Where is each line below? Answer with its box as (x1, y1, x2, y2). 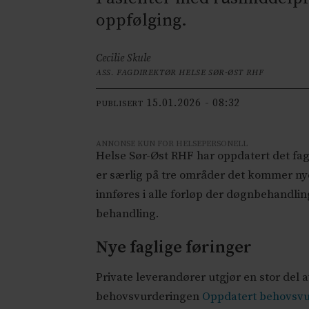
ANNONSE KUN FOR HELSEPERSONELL (96, 139, 248, 150)
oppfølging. (96, 9, 188, 31)
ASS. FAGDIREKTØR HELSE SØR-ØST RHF (96, 67, 264, 78)
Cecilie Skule (96, 51, 151, 65)
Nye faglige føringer (96, 237, 252, 259)
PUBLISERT (96, 99, 143, 110)
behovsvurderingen (96, 288, 203, 304)
